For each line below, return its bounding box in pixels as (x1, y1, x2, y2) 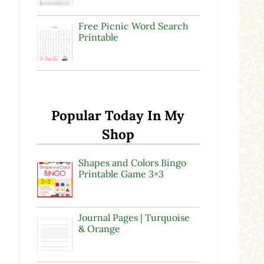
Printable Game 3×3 (78, 168, 164, 180)
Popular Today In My (51, 106, 185, 124)
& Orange (78, 223, 120, 235)
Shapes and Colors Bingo (78, 157, 186, 169)
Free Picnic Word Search (78, 19, 189, 32)
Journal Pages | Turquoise (78, 212, 190, 224)
